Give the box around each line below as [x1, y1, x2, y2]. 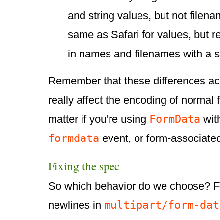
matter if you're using [48, 113, 149, 126]
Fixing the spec [48, 158, 119, 174]
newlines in [48, 199, 104, 212]
